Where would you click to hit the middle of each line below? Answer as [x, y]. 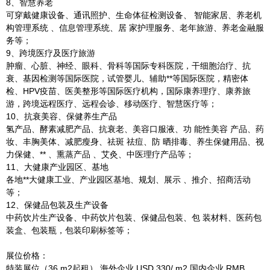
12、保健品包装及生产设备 [57, 205]
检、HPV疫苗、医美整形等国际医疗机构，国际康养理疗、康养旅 [128, 91]
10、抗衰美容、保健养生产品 [61, 116]
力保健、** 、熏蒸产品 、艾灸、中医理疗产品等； [100, 154]
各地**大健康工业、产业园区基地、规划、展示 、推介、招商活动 [128, 180]
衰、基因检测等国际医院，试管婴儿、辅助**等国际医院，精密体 [127, 78]
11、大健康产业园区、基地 [57, 167]
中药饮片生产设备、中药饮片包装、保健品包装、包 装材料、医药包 [134, 218]
